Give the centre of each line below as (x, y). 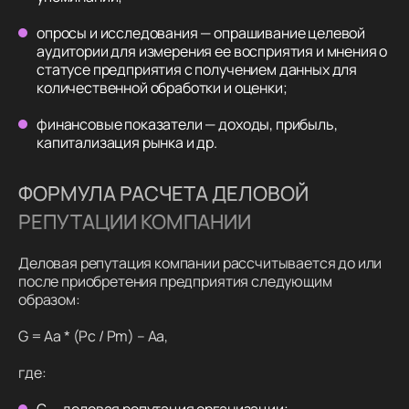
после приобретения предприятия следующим (175, 282)
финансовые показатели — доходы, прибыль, (187, 125)
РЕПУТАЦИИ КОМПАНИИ (135, 222)
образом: (49, 300)
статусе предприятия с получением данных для (197, 70)
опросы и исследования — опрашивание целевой (201, 33)
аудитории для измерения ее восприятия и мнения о (212, 52)
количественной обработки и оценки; (162, 88)
